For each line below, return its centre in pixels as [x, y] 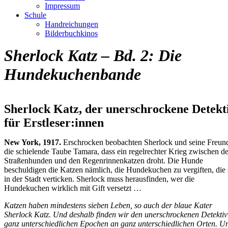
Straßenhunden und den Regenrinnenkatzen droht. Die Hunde [104, 160]
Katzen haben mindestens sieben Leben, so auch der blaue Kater [108, 205]
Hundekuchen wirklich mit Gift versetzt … [73, 188]
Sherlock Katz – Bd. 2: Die [93, 55]
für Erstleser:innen [54, 122]
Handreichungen [72, 24]
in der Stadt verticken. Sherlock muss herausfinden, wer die [99, 179]
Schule [35, 15]
